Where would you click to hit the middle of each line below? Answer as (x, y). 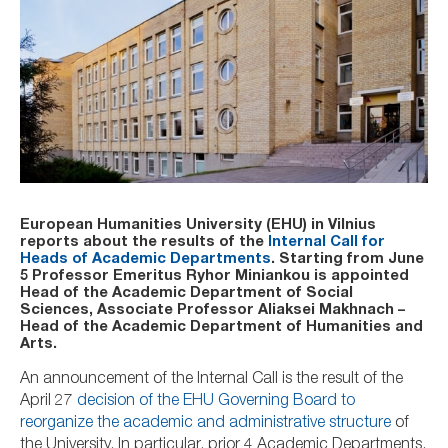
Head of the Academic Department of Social (186, 294)
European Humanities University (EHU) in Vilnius (198, 226)
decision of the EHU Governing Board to (216, 401)
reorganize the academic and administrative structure (205, 423)
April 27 (48, 401)
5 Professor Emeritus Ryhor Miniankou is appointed (214, 277)
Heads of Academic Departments (145, 260)
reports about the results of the (144, 243)
